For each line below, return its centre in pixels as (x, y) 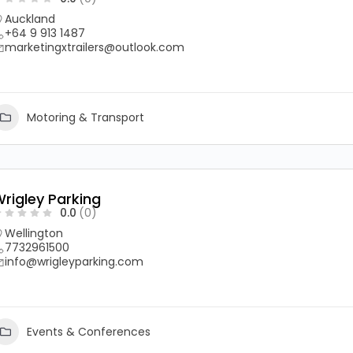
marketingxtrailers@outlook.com (95, 47)
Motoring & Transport (85, 117)
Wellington (34, 233)
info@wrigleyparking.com (74, 262)
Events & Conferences (89, 331)
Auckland (30, 19)
